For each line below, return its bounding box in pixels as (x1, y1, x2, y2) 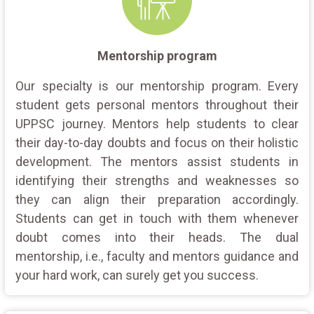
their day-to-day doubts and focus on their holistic (15, 135, 299, 150)
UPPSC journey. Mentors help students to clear (15, 116, 299, 131)
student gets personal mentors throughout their (15, 97, 299, 112)
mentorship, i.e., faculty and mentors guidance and (15, 248, 299, 264)
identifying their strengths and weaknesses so (15, 172, 299, 188)
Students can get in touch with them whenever (15, 210, 299, 226)
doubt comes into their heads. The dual (15, 229, 299, 245)
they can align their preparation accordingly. (15, 191, 299, 207)
